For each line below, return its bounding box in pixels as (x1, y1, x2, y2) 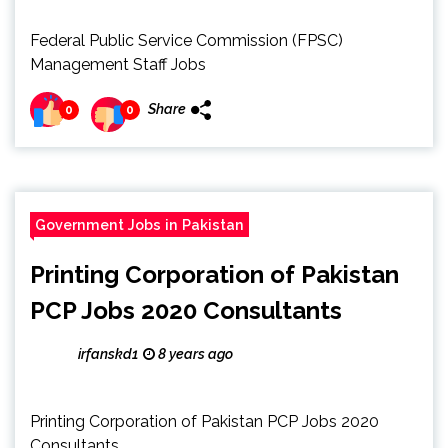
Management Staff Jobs (30, 55, 206, 74)
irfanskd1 (78, 346, 138, 362)
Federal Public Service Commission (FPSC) (30, 31, 343, 50)
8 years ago (155, 346, 233, 362)
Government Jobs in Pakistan (35, 216, 244, 233)
